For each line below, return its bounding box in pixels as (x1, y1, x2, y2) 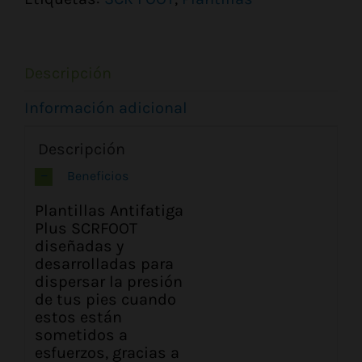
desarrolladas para (35, 254, 175, 273)
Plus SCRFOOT (35, 218, 138, 238)
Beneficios (67, 167, 129, 183)
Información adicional (24, 99, 187, 117)
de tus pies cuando (35, 289, 177, 309)
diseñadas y (35, 236, 124, 255)
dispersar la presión (35, 271, 183, 291)
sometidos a (35, 325, 128, 344)
